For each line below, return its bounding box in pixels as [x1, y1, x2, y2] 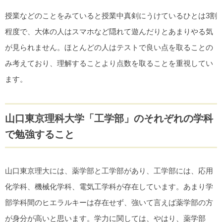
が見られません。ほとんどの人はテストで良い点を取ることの [5, 43, 213, 52]
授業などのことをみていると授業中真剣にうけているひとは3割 [5, 11, 217, 20]
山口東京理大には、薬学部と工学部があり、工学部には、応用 [5, 166, 213, 175]
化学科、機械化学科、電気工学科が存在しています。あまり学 [5, 182, 213, 191]
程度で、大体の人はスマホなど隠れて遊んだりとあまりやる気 [5, 27, 213, 36]
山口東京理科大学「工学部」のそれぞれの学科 [5, 113, 213, 124]
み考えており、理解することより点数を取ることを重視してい [5, 59, 213, 68]
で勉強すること [5, 129, 74, 140]
